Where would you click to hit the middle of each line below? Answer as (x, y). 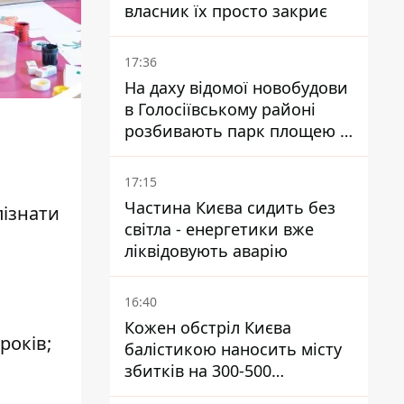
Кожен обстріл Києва (208, 327)
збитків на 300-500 (198, 371)
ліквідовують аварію (206, 251)
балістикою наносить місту (233, 349)
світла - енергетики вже (219, 229)
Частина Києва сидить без (230, 207)
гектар (151, 152)
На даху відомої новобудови (236, 87)
